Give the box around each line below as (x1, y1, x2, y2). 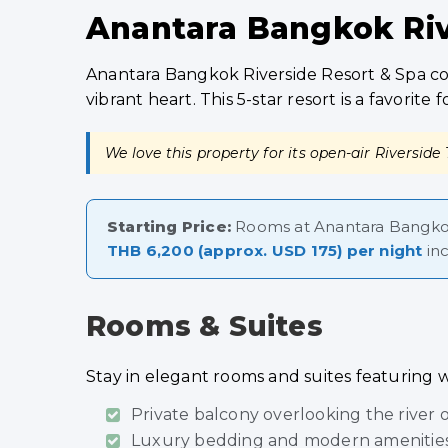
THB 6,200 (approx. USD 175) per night (107, 240, 423, 260)
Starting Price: (107, 216, 231, 236)
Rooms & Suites (86, 308, 323, 343)
